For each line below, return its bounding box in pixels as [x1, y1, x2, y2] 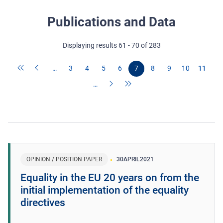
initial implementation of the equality [20, 184, 189, 196]
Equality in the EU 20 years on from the [20, 171, 199, 184]
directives [20, 196, 65, 209]
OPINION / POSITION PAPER [26, 155, 102, 163]
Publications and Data [47, 14, 176, 29]
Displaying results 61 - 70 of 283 [62, 41, 161, 49]
